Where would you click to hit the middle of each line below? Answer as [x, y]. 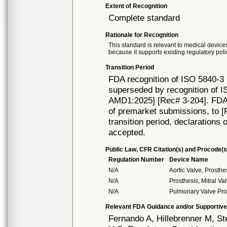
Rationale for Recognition [142, 35]
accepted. [127, 132]
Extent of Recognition [137, 6]
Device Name [189, 160]
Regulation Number [137, 160]
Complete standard [144, 18]
